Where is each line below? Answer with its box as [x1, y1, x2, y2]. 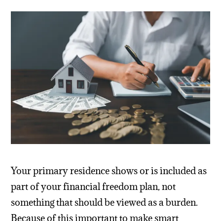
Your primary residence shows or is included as [11, 165, 207, 177]
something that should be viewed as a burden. [11, 196, 198, 209]
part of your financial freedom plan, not [11, 181, 176, 193]
